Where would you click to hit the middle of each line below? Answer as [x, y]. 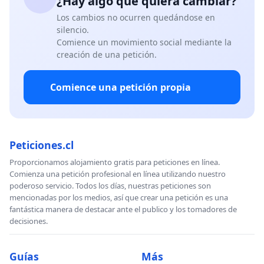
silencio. [73, 29]
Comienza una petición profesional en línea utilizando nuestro [118, 174]
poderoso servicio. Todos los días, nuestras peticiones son [110, 185]
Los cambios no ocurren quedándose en [136, 17]
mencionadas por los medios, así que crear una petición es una [119, 197]
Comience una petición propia [121, 87]
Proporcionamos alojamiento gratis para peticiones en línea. [115, 162]
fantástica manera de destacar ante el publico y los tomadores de [123, 209]
